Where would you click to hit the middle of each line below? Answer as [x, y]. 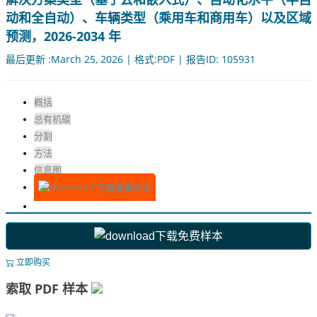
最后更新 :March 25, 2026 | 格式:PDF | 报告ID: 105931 [131, 59]
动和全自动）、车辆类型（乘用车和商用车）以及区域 [158, 18]
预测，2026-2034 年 [63, 36]
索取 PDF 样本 [48, 289]
